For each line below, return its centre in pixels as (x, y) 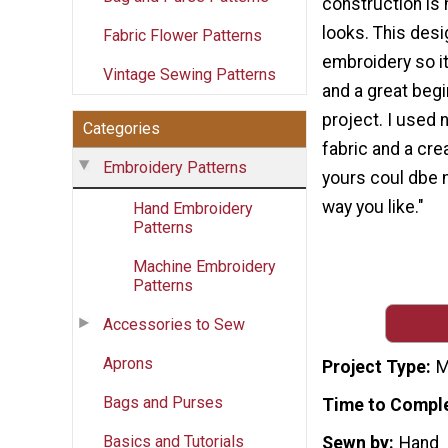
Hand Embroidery (193, 208)
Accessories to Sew (174, 324)
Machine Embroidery (204, 266)
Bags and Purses (163, 402)
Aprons (128, 363)
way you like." (373, 207)
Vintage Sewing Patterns (189, 74)
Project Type (374, 367)
